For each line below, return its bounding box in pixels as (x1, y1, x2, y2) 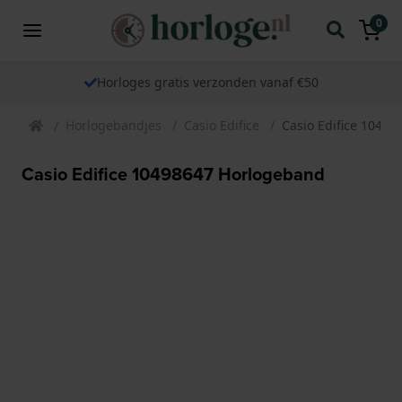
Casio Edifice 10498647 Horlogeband (22, 160, 325, 187)
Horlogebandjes (66, 116, 162, 134)
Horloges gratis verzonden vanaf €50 (96, 73, 319, 91)
